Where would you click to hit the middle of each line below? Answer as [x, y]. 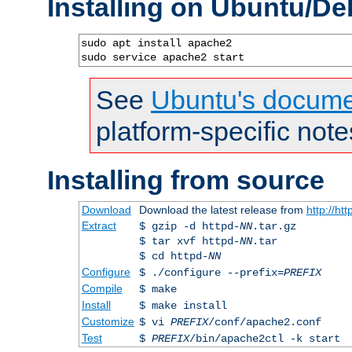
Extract [99, 225]
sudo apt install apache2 [156, 43]
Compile [102, 288]
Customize [108, 321]
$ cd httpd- [173, 256]
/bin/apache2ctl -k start [264, 338]
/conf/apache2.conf [264, 322]
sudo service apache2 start [163, 57]
